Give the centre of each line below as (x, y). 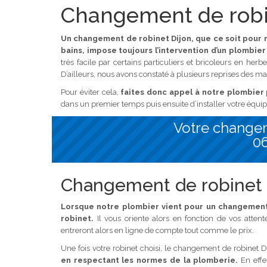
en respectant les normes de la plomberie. (150, 260)
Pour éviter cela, (91, 92)
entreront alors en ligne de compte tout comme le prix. (157, 230)
